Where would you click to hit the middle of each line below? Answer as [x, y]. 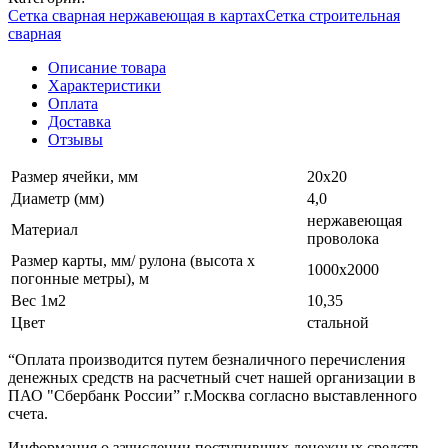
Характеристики [104, 85]
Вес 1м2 [38, 300]
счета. [28, 413]
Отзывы [75, 139]
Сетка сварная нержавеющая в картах [136, 15]
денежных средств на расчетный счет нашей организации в [212, 377]
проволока [343, 238]
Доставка [79, 121]
